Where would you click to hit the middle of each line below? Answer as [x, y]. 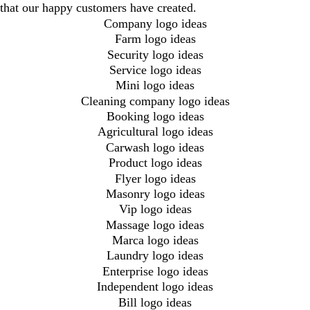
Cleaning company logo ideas [155, 101]
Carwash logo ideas [155, 147]
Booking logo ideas [155, 116]
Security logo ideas [155, 54]
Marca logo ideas [155, 240]
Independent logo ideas [155, 287]
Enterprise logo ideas [155, 271]
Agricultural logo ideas [155, 132]
